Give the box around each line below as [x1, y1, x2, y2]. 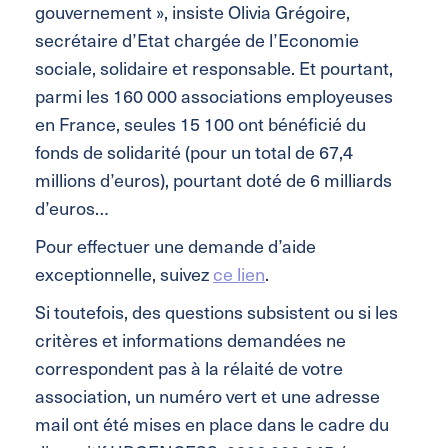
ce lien [213, 259, 265, 287]
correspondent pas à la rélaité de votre [35, 353, 343, 381]
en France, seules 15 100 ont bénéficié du [35, 109, 366, 137]
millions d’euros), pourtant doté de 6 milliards [35, 165, 392, 193]
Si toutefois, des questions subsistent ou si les [35, 297, 398, 325]
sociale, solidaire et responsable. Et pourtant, [35, 53, 393, 81]
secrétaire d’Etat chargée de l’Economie [35, 25, 359, 53]
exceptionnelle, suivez [35, 259, 213, 287]
